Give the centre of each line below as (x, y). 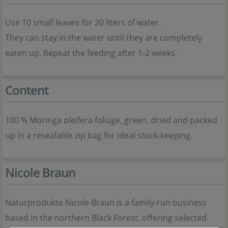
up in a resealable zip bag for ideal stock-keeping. (99, 135)
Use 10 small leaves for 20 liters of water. (83, 22)
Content (27, 90)
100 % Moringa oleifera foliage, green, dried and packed (111, 120)
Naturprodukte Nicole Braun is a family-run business (106, 203)
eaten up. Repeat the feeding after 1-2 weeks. (91, 53)
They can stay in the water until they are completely (104, 38)
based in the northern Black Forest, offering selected (106, 218)
